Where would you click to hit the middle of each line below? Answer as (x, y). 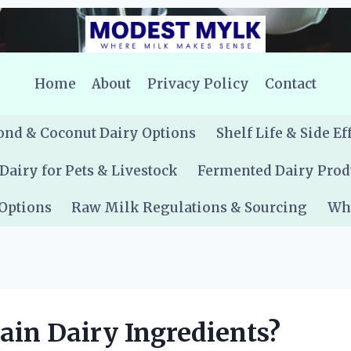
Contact (291, 83)
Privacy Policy (198, 83)
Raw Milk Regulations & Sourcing (189, 207)
